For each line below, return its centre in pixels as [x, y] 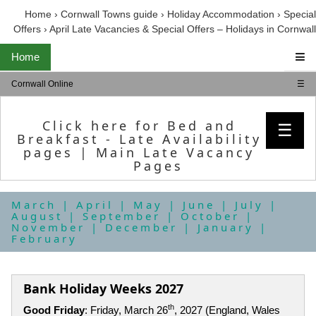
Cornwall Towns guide [109, 14]
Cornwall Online [42, 84]
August [37, 216]
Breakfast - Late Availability [139, 139]
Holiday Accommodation [221, 14]
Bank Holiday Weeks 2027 [103, 288]
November [48, 227]
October [210, 216]
